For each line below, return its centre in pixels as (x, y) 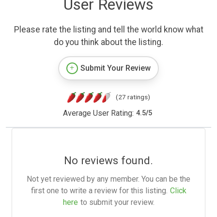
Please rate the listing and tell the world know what (108, 29)
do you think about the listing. (108, 42)
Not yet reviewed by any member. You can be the (108, 179)
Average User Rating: (98, 113)
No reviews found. (108, 160)
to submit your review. (117, 202)
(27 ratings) (133, 97)
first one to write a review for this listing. (99, 190)
